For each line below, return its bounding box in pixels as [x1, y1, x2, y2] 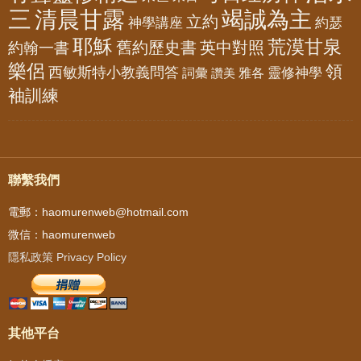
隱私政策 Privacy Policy [8, 250, 127, 263]
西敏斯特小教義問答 [48, 64, 179, 81]
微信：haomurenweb [8, 227, 115, 241]
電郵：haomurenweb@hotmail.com [8, 205, 189, 218]
